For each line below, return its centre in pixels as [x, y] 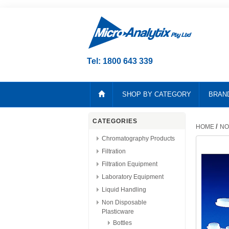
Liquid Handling [124, 190]
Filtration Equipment [130, 164]
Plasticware [118, 212]
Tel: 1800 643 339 [120, 61]
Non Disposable [124, 202]
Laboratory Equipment [133, 177]
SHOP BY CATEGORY [156, 94]
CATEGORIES [115, 121]
